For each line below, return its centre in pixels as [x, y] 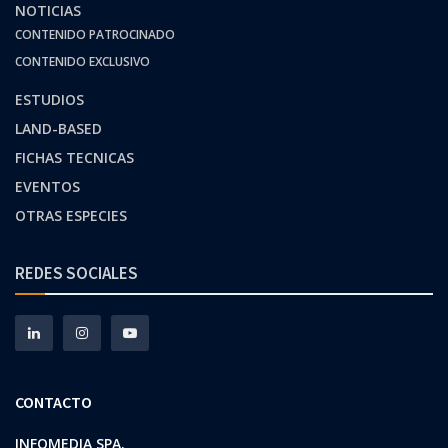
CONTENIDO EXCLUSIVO [82, 61]
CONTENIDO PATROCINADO [95, 34]
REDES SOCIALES [76, 272]
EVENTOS [47, 186]
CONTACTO [53, 401]
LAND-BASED [58, 128]
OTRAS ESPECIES [71, 215]
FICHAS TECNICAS [74, 157]
